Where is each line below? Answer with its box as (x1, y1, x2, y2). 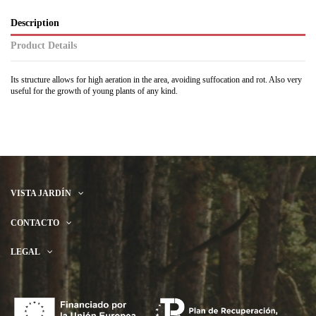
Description (11, 18, 59, 29)
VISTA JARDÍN (11, 188, 71, 199)
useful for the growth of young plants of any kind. (11, 85, 178, 96)
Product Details (11, 40, 77, 51)
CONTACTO (11, 217, 59, 228)
